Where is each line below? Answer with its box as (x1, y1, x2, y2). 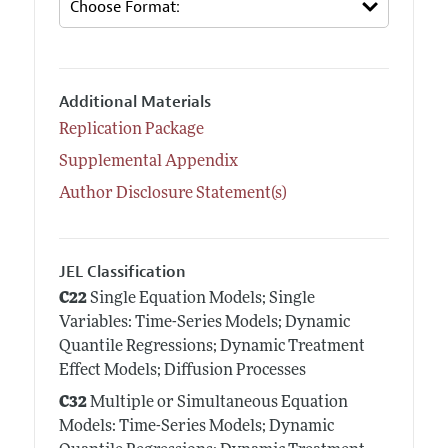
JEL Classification (58, 261, 186, 282)
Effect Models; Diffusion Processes (58, 363, 306, 380)
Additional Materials (58, 92, 211, 113)
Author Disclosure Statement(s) (58, 185, 287, 202)
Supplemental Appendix (58, 153, 238, 170)
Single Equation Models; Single (86, 291, 315, 308)
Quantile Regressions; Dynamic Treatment (58, 339, 365, 356)
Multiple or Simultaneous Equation (86, 395, 348, 412)
